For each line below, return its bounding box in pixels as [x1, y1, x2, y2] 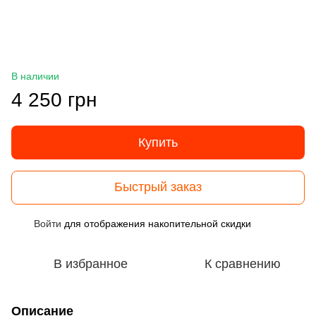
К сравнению [205, 256, 281, 271]
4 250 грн [11, 88, 97, 111]
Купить [138, 135, 178, 150]
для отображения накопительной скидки [61, 217, 251, 229]
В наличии [11, 70, 59, 82]
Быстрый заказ [114, 180, 202, 195]
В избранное [53, 256, 128, 271]
